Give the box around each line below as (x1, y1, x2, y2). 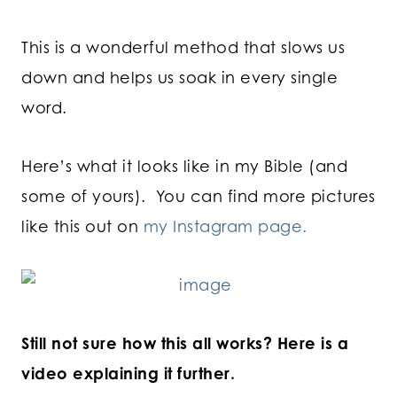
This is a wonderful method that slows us (21, 36, 345, 57)
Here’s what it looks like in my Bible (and (21, 155, 347, 175)
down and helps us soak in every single (21, 66, 338, 87)
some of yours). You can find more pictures (21, 185, 376, 206)
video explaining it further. (21, 362, 235, 383)
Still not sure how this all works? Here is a (21, 332, 348, 353)
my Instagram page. (143, 215, 307, 236)
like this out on (21, 215, 144, 236)
